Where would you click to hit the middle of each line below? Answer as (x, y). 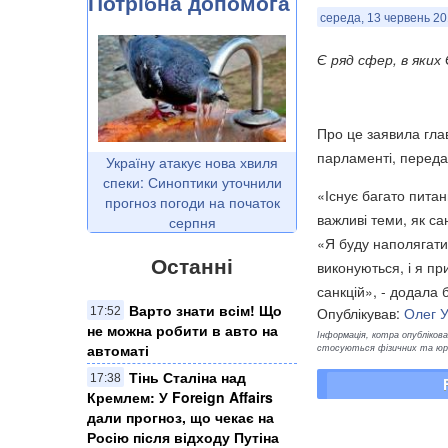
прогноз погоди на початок (192, 201)
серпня (192, 221)
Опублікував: (360, 313)
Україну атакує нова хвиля (192, 161)
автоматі (118, 350)
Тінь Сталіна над (187, 377)
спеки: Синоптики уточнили (192, 181)
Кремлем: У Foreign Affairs (180, 397)
